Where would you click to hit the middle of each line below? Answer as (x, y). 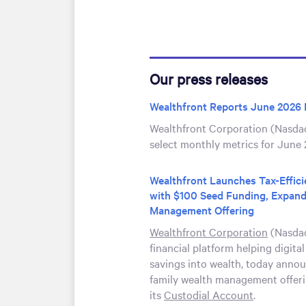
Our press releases (209, 79)
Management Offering (202, 210)
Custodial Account (209, 294)
